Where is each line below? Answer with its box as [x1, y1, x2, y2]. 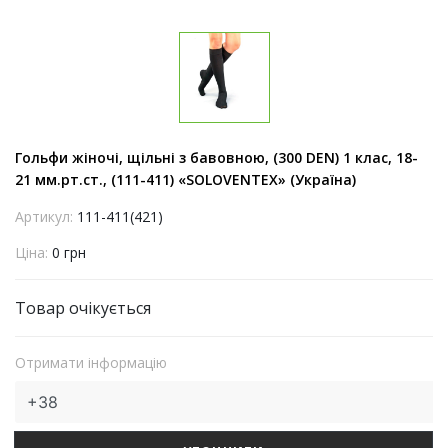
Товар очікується [15, 297, 151, 319]
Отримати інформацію [15, 353, 167, 372]
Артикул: [15, 207, 77, 226]
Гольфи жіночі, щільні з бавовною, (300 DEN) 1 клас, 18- [15, 148, 418, 167]
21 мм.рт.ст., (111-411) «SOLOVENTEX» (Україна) [15, 170, 356, 189]
